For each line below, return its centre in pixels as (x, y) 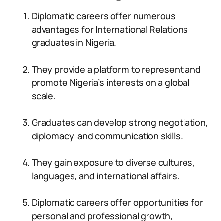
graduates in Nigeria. (74, 42)
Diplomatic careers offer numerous (104, 16)
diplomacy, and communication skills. (107, 136)
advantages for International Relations (110, 29)
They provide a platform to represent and (116, 69)
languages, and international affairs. (106, 176)
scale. (44, 96)
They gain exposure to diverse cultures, (113, 162)
